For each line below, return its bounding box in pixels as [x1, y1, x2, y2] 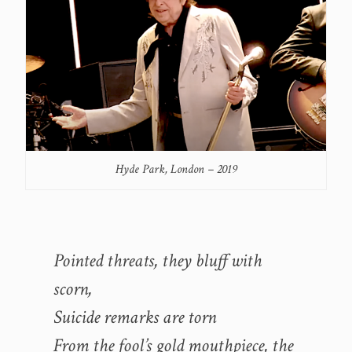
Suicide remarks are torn [53, 305, 216, 330]
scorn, [53, 277, 92, 302]
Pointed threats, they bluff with [53, 248, 262, 273]
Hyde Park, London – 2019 [115, 161, 237, 178]
